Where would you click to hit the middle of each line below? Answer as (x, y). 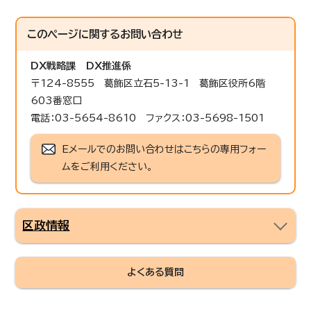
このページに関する (74, 34)
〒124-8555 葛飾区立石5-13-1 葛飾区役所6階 (153, 83)
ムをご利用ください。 (108, 166)
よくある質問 (155, 272)
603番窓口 (57, 100)
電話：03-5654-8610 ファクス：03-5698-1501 (148, 118)
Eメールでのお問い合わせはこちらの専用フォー (164, 149)
